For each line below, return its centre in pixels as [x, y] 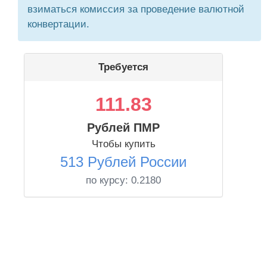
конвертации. [58, 24]
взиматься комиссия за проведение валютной [136, 9]
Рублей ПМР [123, 128]
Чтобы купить [123, 144]
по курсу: [108, 180]
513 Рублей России [123, 162]
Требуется [123, 67]
